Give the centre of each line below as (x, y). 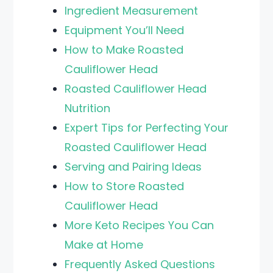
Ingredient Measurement (132, 11)
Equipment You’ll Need (125, 30)
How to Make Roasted (124, 50)
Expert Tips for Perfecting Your (147, 128)
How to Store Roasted (125, 186)
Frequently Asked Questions (140, 264)
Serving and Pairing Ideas (133, 167)
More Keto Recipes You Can (140, 225)
